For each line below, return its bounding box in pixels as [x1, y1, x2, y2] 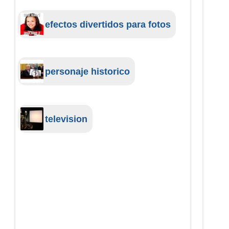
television [45, 113, 88, 124]
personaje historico [45, 66, 130, 77]
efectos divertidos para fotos [45, 18, 171, 30]
